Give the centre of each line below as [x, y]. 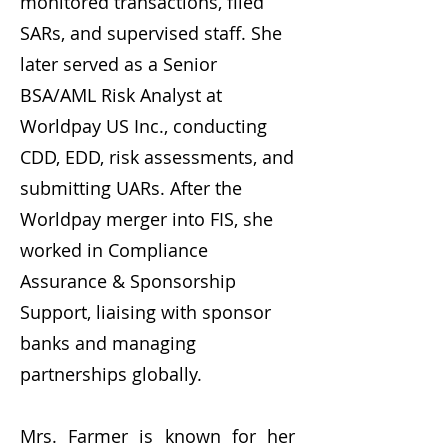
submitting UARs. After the [131, 188]
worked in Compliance [114, 250]
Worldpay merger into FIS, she [146, 219]
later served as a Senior [118, 64]
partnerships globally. [111, 374]
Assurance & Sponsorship [128, 281]
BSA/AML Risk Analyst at [121, 95]
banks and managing [108, 343]
